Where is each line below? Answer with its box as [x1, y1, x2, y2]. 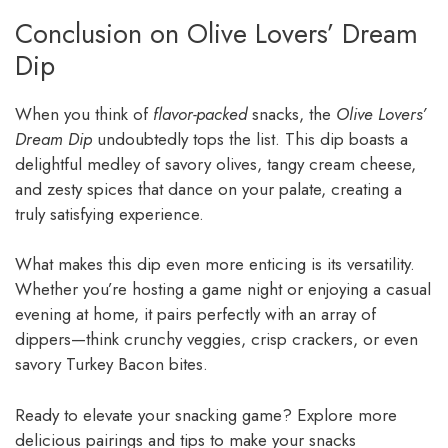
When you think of [15, 101, 153, 126]
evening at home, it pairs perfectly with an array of [15, 302, 376, 327]
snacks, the [247, 101, 336, 126]
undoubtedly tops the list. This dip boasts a [92, 126, 408, 151]
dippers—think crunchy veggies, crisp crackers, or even [15, 327, 418, 352]
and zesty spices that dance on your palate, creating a [15, 176, 402, 201]
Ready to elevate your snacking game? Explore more [15, 402, 397, 427]
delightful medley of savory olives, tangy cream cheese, [15, 151, 416, 176]
